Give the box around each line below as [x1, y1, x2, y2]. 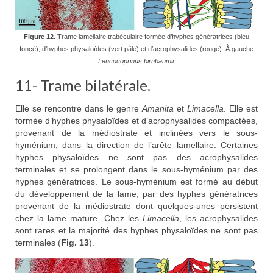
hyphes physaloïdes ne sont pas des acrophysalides [15, 152, 258, 162]
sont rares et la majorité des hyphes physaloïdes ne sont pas [15, 225, 258, 235]
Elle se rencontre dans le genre [15, 103, 142, 113]
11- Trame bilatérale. [15, 76, 151, 94]
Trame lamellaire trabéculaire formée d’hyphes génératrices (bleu [55, 33, 249, 41]
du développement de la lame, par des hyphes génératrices [15, 188, 258, 199]
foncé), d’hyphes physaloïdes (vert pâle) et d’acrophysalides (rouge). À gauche [19, 45, 253, 53]
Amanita [142, 103, 174, 113]
